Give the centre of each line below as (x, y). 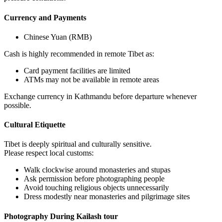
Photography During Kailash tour (61, 216)
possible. (18, 105)
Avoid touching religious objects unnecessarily (96, 188)
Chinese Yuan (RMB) (58, 37)
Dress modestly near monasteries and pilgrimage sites (107, 197)
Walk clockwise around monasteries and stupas (97, 170)
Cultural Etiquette (35, 125)
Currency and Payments (45, 17)
